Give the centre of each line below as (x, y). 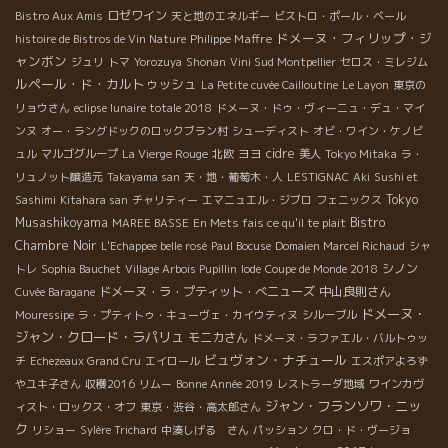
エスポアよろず (389, 360)
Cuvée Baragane (55, 291)
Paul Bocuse (241, 245)
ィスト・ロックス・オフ (75, 406)
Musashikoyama (61, 222)
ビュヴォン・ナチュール (275, 359)
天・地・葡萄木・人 (233, 176)
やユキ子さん (48, 383)
